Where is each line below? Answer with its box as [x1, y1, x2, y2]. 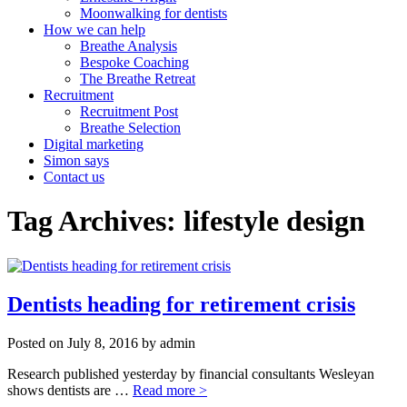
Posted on [7, 334, 64, 351]
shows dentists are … [7, 382, 133, 398]
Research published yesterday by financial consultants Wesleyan [7, 365, 374, 382]
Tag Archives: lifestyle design [7, 204, 365, 238]
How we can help [44, 22, 145, 37]
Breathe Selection [80, 120, 181, 135]
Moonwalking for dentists [80, 5, 227, 21]
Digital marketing [44, 136, 144, 152]
